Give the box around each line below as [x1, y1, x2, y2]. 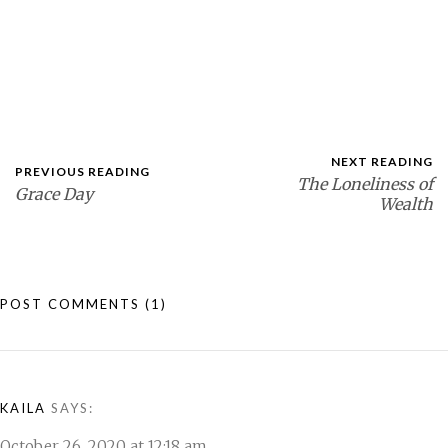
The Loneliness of [297, 174, 433, 194]
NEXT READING [331, 154, 433, 169]
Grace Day [15, 184, 93, 204]
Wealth [379, 194, 433, 214]
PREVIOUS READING [15, 164, 150, 179]
